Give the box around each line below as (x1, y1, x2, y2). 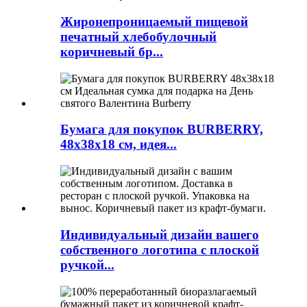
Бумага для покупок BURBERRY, (60, 122, 263, 137)
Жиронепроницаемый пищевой (60, 14, 248, 29)
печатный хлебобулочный (60, 29, 217, 44)
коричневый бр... (60, 44, 163, 59)
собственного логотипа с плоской (60, 242, 259, 257)
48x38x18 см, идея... (60, 137, 177, 152)
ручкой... (60, 257, 114, 272)
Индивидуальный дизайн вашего (60, 227, 259, 242)
